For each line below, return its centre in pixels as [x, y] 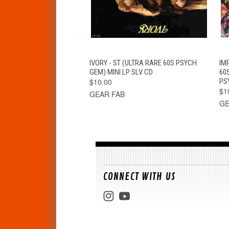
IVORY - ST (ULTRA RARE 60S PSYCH [143, 63]
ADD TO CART [180, 61]
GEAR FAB [107, 94]
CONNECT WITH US [140, 176]
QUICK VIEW [118, 61]
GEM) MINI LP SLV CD [121, 72]
